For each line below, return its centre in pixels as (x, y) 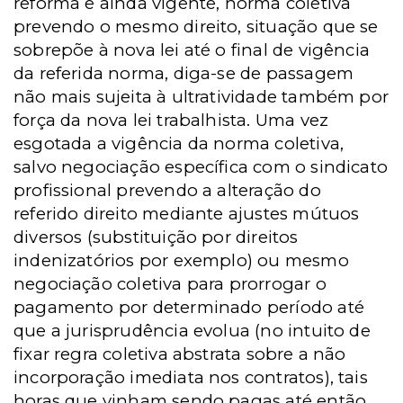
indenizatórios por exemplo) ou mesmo (181, 260)
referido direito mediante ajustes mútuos (187, 214)
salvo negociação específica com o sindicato (201, 167)
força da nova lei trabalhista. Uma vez (171, 120)
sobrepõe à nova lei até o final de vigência (192, 50)
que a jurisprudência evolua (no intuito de (192, 331)
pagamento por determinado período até (189, 307)
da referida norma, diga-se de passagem (184, 73)
